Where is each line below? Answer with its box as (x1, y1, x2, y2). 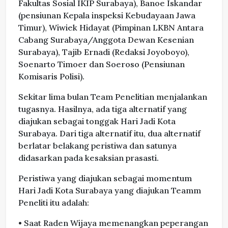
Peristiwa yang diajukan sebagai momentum (18, 173, 192, 184)
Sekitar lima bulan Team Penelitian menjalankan (18, 92, 207, 102)
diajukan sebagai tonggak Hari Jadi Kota (18, 116, 176, 127)
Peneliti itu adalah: (18, 197, 89, 208)
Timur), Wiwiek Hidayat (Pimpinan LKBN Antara (18, 22, 204, 33)
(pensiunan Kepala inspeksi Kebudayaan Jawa (18, 10, 195, 21)
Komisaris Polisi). (18, 71, 84, 82)
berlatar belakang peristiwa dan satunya (18, 140, 177, 151)
